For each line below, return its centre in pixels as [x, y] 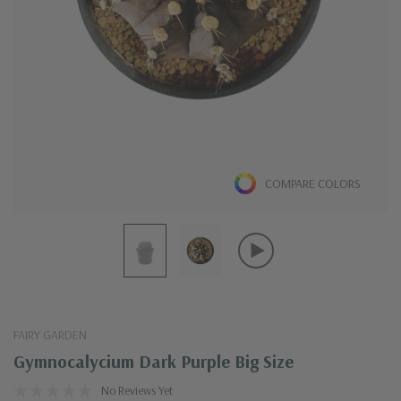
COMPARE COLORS [313, 184]
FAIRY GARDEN [50, 334]
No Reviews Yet [137, 390]
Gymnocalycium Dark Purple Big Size [154, 361]
